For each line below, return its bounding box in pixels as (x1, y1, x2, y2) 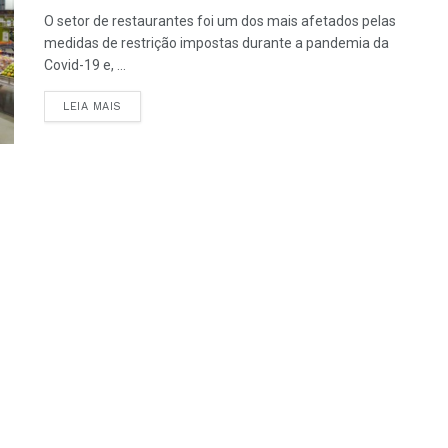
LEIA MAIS (63, 100, 122, 113)
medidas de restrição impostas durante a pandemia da (44, 35, 389, 51)
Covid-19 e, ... (44, 57, 126, 73)
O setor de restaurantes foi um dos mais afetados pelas (44, 13, 396, 29)
